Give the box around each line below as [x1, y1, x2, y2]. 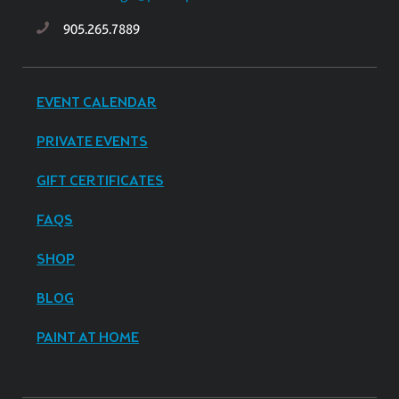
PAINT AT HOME [37, 328, 139, 347]
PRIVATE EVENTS [37, 132, 148, 151]
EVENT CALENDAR [37, 93, 157, 112]
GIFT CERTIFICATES [37, 171, 164, 191]
